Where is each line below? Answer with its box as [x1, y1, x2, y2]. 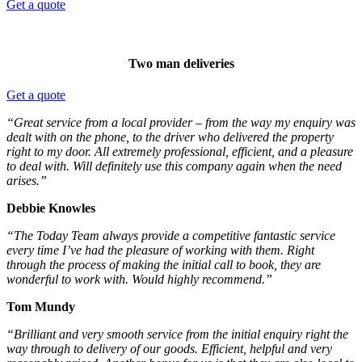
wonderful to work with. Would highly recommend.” [6, 272, 272, 287]
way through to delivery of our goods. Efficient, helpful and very [6, 342, 332, 356]
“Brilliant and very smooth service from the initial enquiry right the [6, 327, 348, 342]
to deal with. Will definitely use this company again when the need [6, 159, 342, 174]
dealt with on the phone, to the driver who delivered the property [6, 130, 334, 145]
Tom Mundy [6, 300, 75, 314]
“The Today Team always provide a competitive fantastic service [6, 229, 335, 243]
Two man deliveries [128, 56, 234, 70]
